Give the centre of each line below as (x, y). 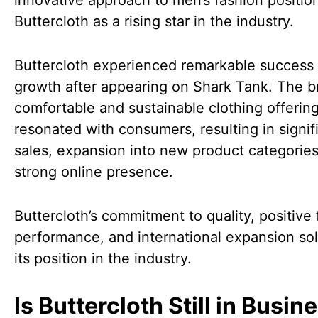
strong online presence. (94, 172)
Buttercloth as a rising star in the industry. (154, 21)
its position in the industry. (103, 258)
